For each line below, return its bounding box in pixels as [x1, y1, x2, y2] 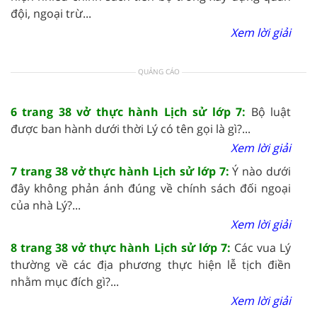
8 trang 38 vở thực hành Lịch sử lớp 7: [11, 239, 234, 255]
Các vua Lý [234, 239, 292, 255]
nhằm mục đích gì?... [11, 273, 119, 289]
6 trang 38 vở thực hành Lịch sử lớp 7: [11, 103, 251, 120]
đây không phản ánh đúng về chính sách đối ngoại [11, 180, 291, 196]
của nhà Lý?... [11, 197, 81, 213]
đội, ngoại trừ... [11, 5, 91, 21]
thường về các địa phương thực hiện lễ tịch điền [11, 256, 291, 272]
